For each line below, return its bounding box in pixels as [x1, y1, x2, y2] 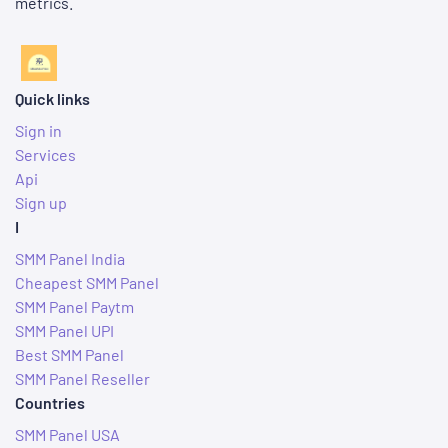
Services [15, 145, 76, 165]
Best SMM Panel [15, 345, 124, 365]
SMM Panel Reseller [15, 369, 150, 389]
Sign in [15, 121, 62, 141]
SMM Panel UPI [15, 321, 114, 341]
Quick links [15, 89, 90, 109]
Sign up [15, 193, 67, 213]
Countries [15, 393, 85, 413]
